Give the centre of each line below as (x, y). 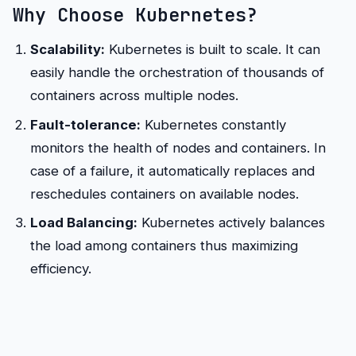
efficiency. (60, 268)
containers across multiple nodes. (134, 96)
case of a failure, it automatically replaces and (172, 170)
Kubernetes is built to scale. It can (212, 50)
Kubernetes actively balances (231, 222)
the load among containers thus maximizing (164, 245)
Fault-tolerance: (85, 124)
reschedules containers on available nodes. (164, 193)
